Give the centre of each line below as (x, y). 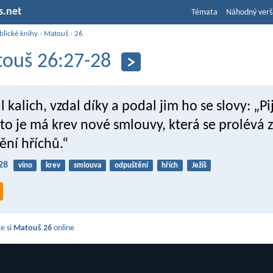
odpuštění (132, 165)
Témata (204, 12)
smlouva (87, 165)
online (63, 229)
